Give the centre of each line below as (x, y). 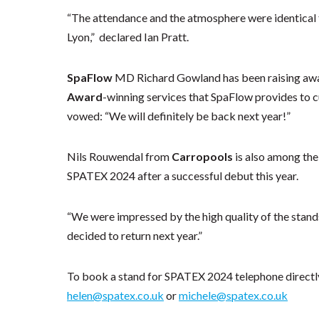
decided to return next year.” (135, 235)
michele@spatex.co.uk (234, 295)
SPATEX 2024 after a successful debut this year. (183, 175)
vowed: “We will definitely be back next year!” (179, 115)
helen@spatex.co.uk (116, 295)
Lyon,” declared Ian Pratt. (128, 36)
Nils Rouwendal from (120, 156)
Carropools (203, 156)
